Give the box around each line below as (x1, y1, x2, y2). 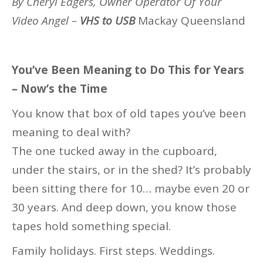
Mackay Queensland (138, 13, 245, 29)
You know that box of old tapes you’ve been (12, 106, 246, 122)
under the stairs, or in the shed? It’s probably (12, 162, 251, 178)
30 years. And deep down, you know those (12, 200, 237, 215)
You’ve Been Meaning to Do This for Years (12, 62, 244, 78)
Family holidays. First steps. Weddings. (12, 243, 215, 259)
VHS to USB (80, 13, 138, 29)
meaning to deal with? (12, 124, 130, 140)
